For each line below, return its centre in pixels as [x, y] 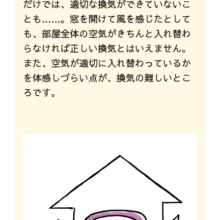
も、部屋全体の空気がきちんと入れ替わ [107, 34]
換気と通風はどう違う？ [74, 119]
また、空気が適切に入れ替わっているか [107, 63]
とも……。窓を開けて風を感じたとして [107, 19]
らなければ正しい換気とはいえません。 [107, 48]
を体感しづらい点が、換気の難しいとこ [107, 78]
